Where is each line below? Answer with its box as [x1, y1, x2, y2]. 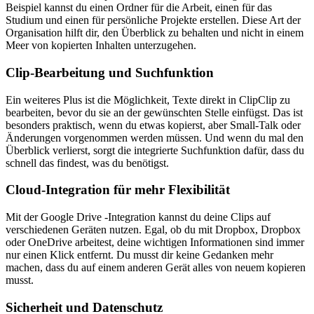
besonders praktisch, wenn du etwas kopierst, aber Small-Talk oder [6, 118, 301, 131]
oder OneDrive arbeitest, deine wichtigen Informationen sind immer [6, 235, 304, 248]
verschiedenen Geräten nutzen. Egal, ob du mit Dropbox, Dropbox [6, 223, 301, 235]
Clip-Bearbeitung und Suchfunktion [6, 64, 214, 80]
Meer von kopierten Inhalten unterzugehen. [6, 39, 196, 52]
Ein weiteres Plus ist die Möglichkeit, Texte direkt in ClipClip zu [6, 93, 290, 106]
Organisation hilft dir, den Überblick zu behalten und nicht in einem [6, 27, 303, 39]
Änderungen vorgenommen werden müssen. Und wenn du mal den [6, 131, 303, 144]
